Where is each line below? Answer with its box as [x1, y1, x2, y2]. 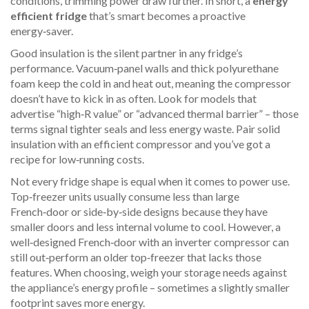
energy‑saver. [10, 24, 73, 37]
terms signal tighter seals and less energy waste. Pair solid [10, 122, 280, 135]
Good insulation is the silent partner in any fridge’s [10, 46, 243, 59]
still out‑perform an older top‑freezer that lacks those [10, 250, 261, 263]
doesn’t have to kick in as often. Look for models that [10, 92, 257, 105]
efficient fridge [10, 9, 87, 22]
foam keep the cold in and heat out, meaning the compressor [10, 77, 291, 90]
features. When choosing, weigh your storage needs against [10, 266, 287, 279]
